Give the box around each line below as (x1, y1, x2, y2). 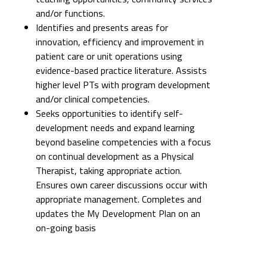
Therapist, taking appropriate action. (36, 110, 182, 124)
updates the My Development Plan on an (36, 153, 200, 167)
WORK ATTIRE (36, 243, 96, 257)
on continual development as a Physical (36, 95, 194, 110)
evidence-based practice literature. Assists (36, 10, 207, 24)
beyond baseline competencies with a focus (36, 81, 211, 95)
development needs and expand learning (36, 67, 195, 81)
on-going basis (36, 167, 96, 181)
